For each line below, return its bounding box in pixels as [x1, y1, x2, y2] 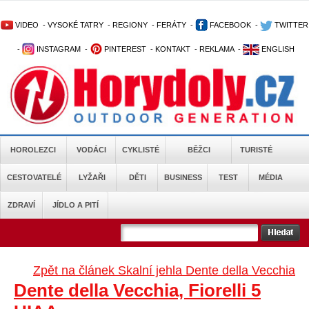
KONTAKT [154, 45, 190, 53]
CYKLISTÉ [122, 146, 159, 154]
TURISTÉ [239, 146, 272, 154]
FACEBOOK [208, 21, 251, 29]
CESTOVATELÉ [6, 173, 61, 181]
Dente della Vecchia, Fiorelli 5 [14, 280, 261, 301]
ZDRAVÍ [8, 201, 35, 209]
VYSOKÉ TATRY [48, 21, 103, 29]
